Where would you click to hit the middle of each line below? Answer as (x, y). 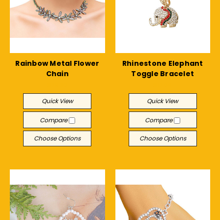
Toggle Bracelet (163, 74)
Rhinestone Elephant (163, 63)
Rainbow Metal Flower (57, 63)
